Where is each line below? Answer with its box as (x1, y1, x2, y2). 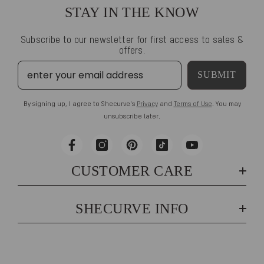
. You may (212, 100, 241, 108)
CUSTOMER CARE (71, 163, 193, 179)
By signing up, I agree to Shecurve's (23, 100, 137, 108)
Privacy (136, 100, 158, 108)
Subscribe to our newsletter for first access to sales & (20, 35, 244, 45)
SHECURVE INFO (75, 200, 189, 216)
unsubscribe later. (104, 113, 160, 120)
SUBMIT (197, 70, 236, 80)
